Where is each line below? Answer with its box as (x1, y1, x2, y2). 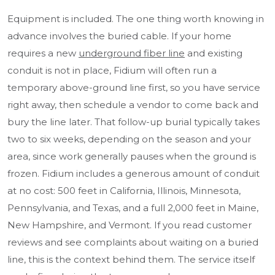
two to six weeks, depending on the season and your (7, 133, 251, 145)
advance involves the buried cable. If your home (7, 30, 231, 42)
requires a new (7, 47, 79, 60)
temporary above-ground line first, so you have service (7, 82, 260, 94)
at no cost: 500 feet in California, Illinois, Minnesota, (7, 185, 241, 197)
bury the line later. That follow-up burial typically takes (7, 116, 260, 128)
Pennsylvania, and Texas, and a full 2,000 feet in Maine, (7, 202, 258, 214)
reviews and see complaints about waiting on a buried (7, 236, 258, 249)
